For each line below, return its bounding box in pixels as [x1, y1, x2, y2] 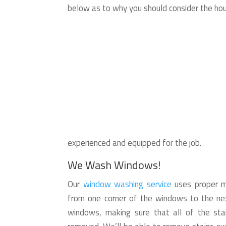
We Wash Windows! [68, 156, 161, 174]
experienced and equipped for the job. [68, 136, 202, 149]
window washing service [83, 178, 172, 191]
